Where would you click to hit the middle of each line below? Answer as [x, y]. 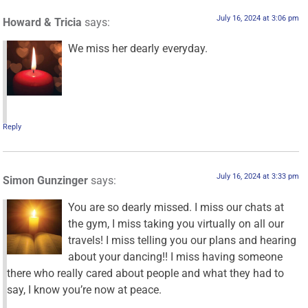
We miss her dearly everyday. [138, 49]
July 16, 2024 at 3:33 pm [257, 177]
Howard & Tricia [43, 22]
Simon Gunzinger [46, 181]
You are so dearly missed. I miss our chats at [176, 207]
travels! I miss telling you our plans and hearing [183, 240]
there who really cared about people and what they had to [146, 273]
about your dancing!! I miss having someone [176, 256]
